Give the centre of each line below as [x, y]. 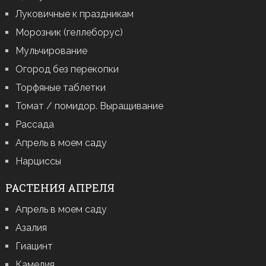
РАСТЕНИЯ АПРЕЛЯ [60, 188]
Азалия [31, 228]
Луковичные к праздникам [74, 14]
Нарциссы [38, 161]
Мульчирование [51, 51]
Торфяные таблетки [60, 88]
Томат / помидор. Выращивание [89, 106]
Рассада [34, 125]
